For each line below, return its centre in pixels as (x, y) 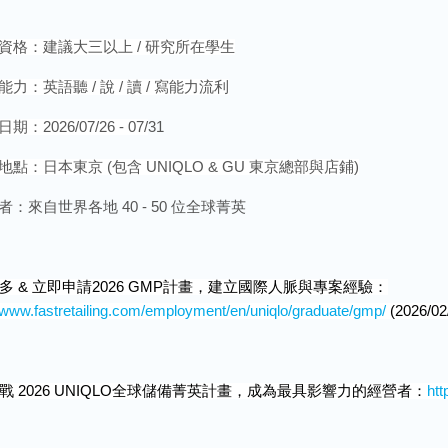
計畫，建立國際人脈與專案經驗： (275, 287)
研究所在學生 (190, 47)
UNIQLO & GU (195, 167)
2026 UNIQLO (63, 391)
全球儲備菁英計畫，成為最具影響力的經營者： (269, 391)
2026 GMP (127, 287)
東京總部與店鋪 (301, 167)
